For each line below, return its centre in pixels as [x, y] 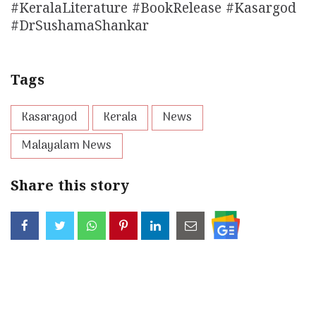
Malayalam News [67, 146]
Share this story [70, 188]
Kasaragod [50, 118]
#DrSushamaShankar [80, 28]
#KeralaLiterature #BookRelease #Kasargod [153, 10]
